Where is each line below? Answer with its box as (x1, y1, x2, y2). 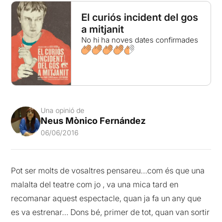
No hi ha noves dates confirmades (81, 35, 198, 45)
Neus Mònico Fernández (41, 115, 146, 126)
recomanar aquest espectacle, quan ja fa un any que (11, 193, 202, 203)
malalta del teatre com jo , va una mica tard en (11, 179, 179, 189)
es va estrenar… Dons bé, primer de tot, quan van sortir (11, 207, 210, 217)
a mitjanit (81, 23, 124, 35)
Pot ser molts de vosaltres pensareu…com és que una (11, 165, 205, 175)
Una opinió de (41, 106, 85, 114)
